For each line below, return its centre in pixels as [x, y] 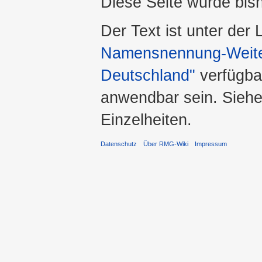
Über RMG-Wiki [166, 144]
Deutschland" [148, 75]
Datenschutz [119, 144]
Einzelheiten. [146, 119]
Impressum [211, 144]
